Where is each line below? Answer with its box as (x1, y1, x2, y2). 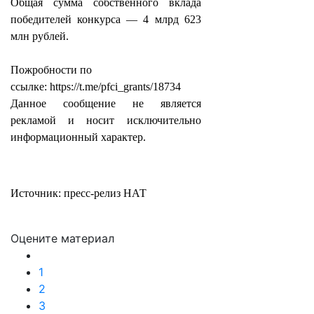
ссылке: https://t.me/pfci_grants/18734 (11, 81, 181, 93)
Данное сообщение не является (11, 97, 201, 109)
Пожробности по (11, 64, 92, 76)
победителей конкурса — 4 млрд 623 (11, 13, 201, 25)
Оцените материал (11, 231, 114, 245)
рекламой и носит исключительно (11, 114, 201, 126)
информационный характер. (11, 131, 146, 143)
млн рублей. (11, 30, 69, 42)
